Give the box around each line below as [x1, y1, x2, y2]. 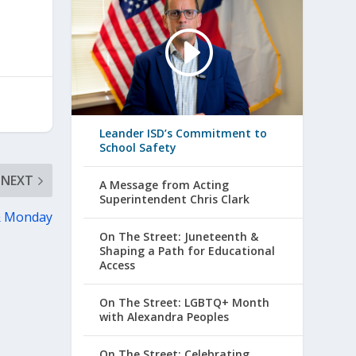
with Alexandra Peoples [99, 309, 230, 325]
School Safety [99, 140, 177, 156]
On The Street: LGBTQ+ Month [99, 295, 270, 311]
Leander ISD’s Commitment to [99, 126, 268, 141]
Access [99, 257, 136, 273]
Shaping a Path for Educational [99, 243, 276, 259]
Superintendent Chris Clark [99, 192, 250, 207]
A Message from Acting [99, 177, 230, 193]
